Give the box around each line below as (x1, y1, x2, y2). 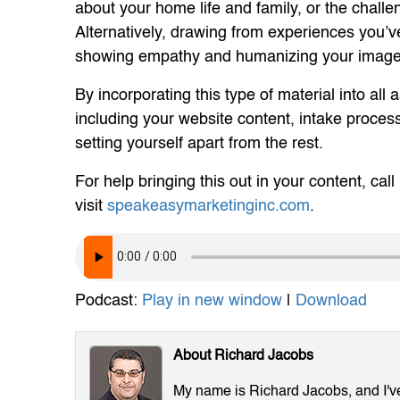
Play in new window (142, 292, 282, 309)
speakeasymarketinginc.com (107, 197, 310, 214)
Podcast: (75, 292, 142, 309)
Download (296, 292, 367, 309)
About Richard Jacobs (173, 348, 313, 363)
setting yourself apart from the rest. (75, 135, 323, 152)
